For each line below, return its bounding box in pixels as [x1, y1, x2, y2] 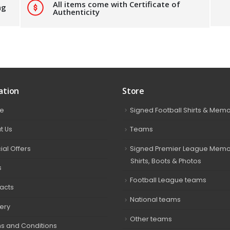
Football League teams [130, 176, 206, 185]
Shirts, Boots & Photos [130, 157, 201, 166]
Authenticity [53, 6, 100, 17]
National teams [130, 195, 181, 204]
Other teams [130, 214, 172, 223]
